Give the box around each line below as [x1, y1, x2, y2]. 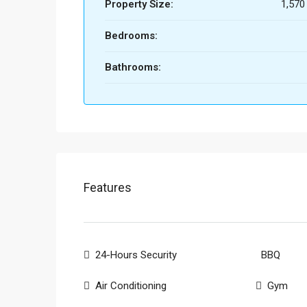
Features [84, 180, 132, 195]
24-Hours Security [95, 249, 177, 261]
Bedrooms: [105, 29, 158, 42]
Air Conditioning [95, 280, 167, 292]
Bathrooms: [105, 61, 161, 73]
